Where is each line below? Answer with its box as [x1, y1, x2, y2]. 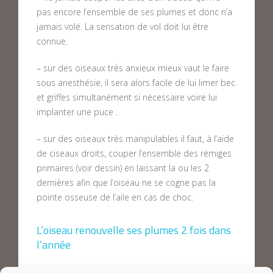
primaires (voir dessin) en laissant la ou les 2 [37, 162, 209, 174]
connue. [37, 35, 68, 47]
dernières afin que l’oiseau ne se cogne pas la [37, 177, 216, 188]
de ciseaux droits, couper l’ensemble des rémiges [37, 147, 232, 159]
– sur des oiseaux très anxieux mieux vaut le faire [37, 62, 229, 74]
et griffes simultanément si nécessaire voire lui [37, 91, 217, 103]
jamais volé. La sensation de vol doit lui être [37, 21, 208, 32]
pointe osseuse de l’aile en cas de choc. [37, 191, 193, 203]
